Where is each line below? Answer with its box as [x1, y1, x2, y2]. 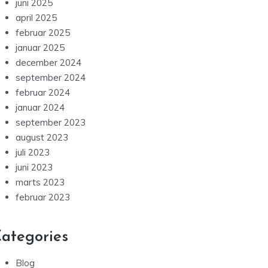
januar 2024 [16, 102, 65, 114]
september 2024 [16, 72, 86, 84]
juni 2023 [16, 162, 53, 173]
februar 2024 [16, 87, 70, 99]
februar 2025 [16, 27, 70, 39]
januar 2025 [16, 42, 65, 54]
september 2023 [16, 117, 86, 129]
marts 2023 [16, 176, 65, 188]
